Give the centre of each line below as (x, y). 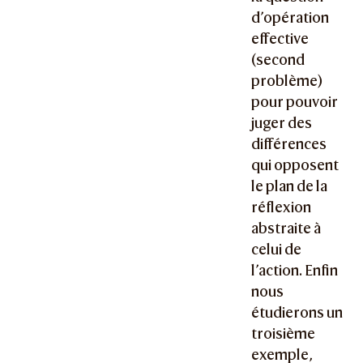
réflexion (282, 207)
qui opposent (295, 165)
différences (289, 144)
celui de (277, 250)
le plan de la (290, 186)
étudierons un (297, 313)
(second (278, 60)
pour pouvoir (295, 102)
